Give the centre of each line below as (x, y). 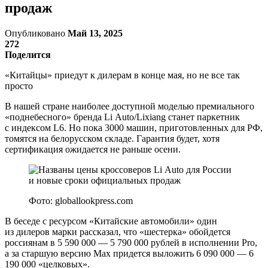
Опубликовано (36, 33)
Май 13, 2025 (95, 33)
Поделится (28, 54)
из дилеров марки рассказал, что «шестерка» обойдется (118, 232)
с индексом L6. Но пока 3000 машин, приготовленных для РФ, (134, 127)
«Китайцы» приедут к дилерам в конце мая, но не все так (122, 75)
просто (19, 86)
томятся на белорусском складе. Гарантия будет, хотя (112, 138)
